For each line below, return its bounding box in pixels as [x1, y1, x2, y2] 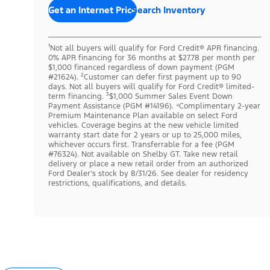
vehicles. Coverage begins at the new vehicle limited [48, 120, 239, 130]
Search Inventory [132, 4, 205, 16]
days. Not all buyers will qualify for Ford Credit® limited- [48, 81, 254, 92]
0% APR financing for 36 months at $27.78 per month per [48, 52, 255, 63]
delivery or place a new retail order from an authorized [48, 159, 248, 169]
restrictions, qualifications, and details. [48, 178, 187, 188]
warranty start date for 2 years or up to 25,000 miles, [48, 130, 242, 140]
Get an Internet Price [48, 4, 137, 16]
